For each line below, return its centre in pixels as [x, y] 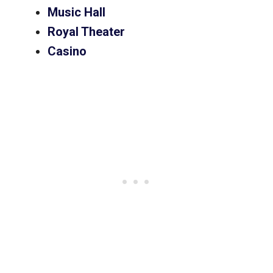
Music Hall [76, 12]
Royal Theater [86, 32]
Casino [69, 51]
